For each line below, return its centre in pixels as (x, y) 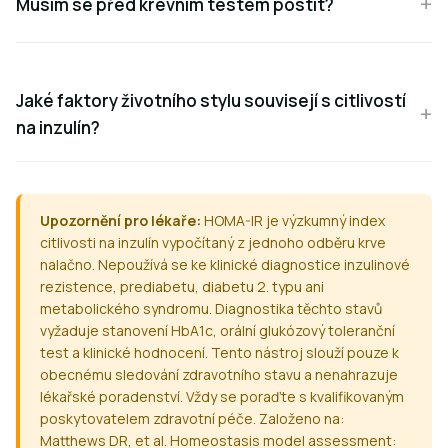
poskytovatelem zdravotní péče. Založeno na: (192, 418)
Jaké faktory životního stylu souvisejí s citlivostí (211, 100)
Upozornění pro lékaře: (120, 220)
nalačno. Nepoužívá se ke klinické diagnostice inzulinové (225, 264)
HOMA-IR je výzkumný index (293, 220)
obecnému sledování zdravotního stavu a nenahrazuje (219, 374)
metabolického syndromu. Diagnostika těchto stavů (211, 308)
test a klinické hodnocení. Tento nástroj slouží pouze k (219, 352)
